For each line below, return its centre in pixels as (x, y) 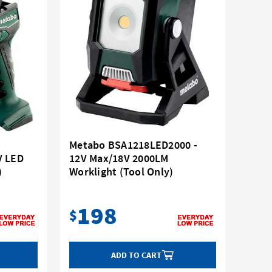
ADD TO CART (137, 255)
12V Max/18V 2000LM (119, 158)
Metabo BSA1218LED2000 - (133, 145)
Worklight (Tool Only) (121, 172)
